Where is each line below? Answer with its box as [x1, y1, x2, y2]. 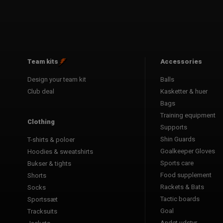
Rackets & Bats [160, 183, 204, 191]
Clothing [27, 117, 55, 125]
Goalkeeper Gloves [160, 147, 215, 155]
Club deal [27, 87, 54, 95]
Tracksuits [27, 207, 57, 215]
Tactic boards [160, 195, 200, 203]
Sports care [160, 159, 194, 167]
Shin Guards [160, 135, 195, 143]
